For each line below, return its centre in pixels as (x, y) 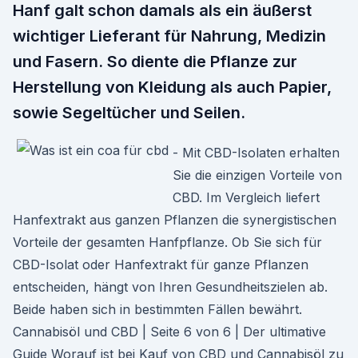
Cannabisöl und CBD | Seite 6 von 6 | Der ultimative (169, 332)
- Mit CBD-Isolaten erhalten (256, 153)
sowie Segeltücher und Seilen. (129, 113)
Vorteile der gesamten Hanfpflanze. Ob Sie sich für (167, 242)
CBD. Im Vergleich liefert (246, 197)
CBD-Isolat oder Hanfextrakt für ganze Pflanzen (161, 265)
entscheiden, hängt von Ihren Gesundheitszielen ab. (170, 287)
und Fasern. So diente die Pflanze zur (155, 62)
